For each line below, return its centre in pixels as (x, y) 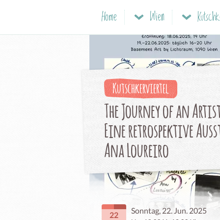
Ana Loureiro (137, 150)
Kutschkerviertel (140, 88)
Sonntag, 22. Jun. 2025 (169, 210)
